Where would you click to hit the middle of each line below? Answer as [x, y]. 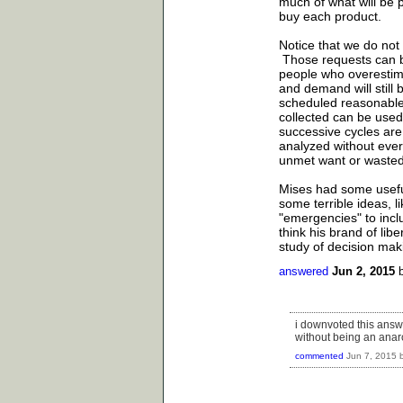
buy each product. [330, 16]
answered [304, 271]
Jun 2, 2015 [363, 271]
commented [319, 356]
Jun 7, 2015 [372, 356]
